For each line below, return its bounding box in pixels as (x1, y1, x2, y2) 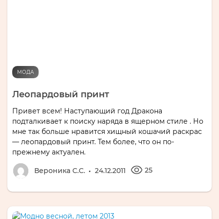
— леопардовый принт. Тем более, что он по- (12, 137, 174, 146)
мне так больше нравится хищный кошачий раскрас (12, 127, 202, 136)
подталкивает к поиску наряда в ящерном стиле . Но (12, 116, 203, 126)
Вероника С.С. (34, 166, 85, 175)
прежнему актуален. (12, 147, 86, 156)
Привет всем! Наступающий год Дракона (12, 106, 162, 115)
